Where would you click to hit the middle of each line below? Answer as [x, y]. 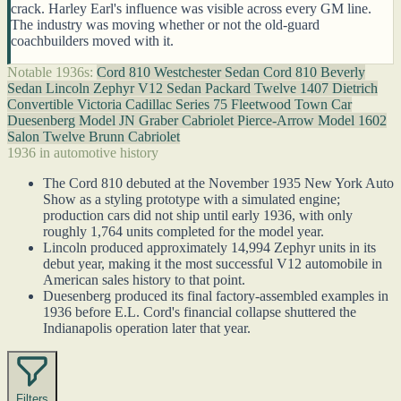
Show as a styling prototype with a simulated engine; [192, 199]
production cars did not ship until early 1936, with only [198, 215]
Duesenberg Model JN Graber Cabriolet [122, 120]
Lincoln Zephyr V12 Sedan [125, 88]
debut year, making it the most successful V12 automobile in [213, 263]
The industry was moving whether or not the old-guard [165, 24]
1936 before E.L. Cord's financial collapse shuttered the [200, 311]
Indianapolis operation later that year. [147, 328]
